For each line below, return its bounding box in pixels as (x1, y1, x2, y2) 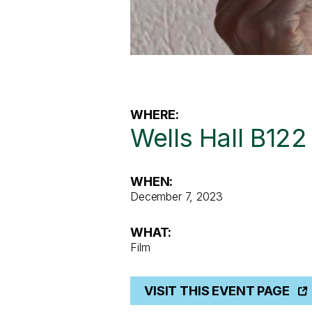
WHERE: (130, 107, 180, 123)
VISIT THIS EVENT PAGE (144, 283, 290, 298)
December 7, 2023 (130, 189, 223, 204)
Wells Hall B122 (130, 123, 307, 154)
